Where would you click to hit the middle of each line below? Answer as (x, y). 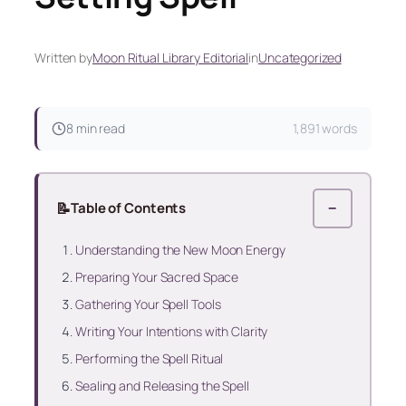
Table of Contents (128, 208)
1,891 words (325, 129)
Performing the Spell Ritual (150, 358)
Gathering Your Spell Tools (148, 304)
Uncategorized (300, 58)
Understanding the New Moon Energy (180, 249)
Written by (63, 58)
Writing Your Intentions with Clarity (172, 331)
